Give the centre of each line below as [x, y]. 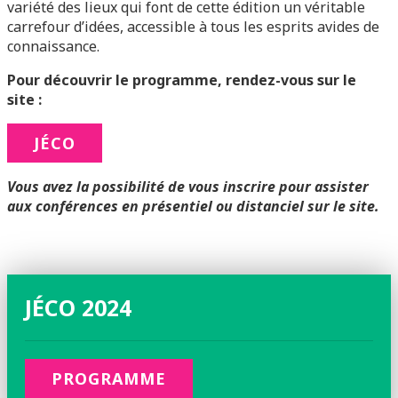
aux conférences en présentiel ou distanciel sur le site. [193, 206]
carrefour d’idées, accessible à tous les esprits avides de [193, 27]
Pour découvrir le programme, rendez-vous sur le [182, 80]
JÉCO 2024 [78, 307]
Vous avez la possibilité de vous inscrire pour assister [188, 187]
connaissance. [53, 46]
